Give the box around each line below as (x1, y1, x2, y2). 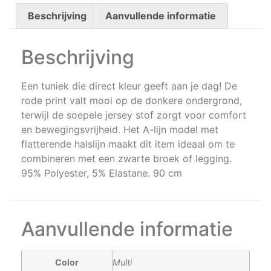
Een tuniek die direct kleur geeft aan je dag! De (21, 80, 237, 93)
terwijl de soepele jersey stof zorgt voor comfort (21, 109, 246, 122)
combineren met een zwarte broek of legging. (21, 152, 232, 165)
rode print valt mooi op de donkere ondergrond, (21, 94, 242, 107)
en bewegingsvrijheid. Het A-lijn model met (21, 123, 218, 136)
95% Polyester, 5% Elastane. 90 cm (21, 167, 182, 180)
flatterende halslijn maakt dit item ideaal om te (21, 138, 235, 151)
